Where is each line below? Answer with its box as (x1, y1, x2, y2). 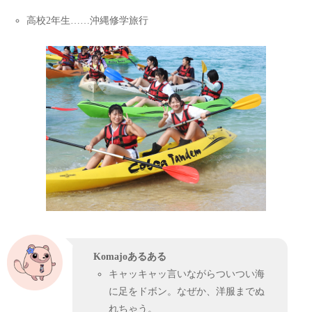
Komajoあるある (93, 250, 166, 262)
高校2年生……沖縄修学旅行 (26, 14, 148, 26)
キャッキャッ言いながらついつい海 (108, 267, 265, 279)
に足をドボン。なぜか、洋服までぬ (108, 285, 265, 297)
